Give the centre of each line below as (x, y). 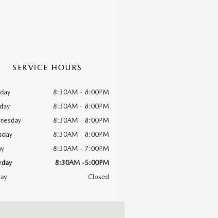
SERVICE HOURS (48, 67)
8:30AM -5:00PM (82, 162)
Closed (99, 176)
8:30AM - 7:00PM (81, 148)
